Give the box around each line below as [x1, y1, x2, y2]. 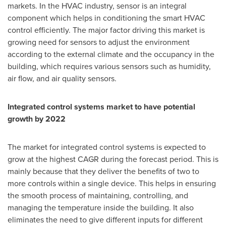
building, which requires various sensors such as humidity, [8, 61, 211, 73]
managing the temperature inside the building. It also [8, 202, 194, 214]
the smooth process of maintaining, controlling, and [8, 190, 188, 202]
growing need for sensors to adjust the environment [8, 36, 190, 48]
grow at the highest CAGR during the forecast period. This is [8, 153, 218, 165]
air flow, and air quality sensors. [8, 73, 117, 85]
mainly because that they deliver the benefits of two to [8, 165, 199, 178]
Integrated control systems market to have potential [8, 101, 195, 113]
